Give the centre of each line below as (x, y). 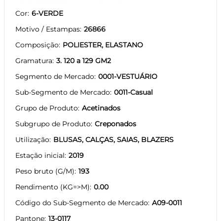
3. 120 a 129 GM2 (84, 60)
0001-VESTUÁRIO (128, 76)
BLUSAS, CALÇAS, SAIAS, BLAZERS (113, 139)
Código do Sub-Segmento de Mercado (82, 203)
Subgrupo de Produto (53, 124)
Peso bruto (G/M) (45, 171)
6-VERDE (47, 13)
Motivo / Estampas (48, 29)
